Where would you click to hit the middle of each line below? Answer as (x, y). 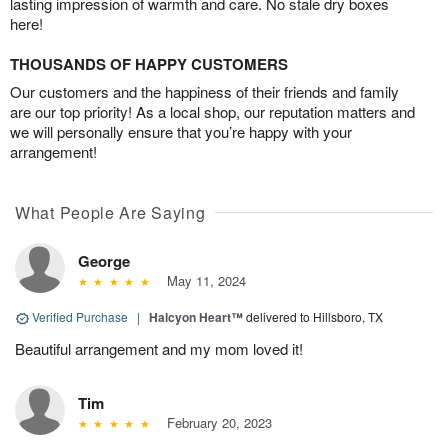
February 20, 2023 (215, 423)
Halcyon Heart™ (196, 317)
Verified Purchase (80, 317)
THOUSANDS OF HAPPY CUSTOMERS (149, 64)
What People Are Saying (110, 213)
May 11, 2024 (202, 281)
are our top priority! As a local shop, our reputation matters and (212, 112)
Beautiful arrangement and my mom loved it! (159, 349)
